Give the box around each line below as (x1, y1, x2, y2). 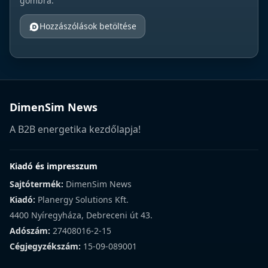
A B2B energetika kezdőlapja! (10, 122, 141, 136)
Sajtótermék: (10, 178, 63, 190)
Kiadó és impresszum (10, 160, 98, 172)
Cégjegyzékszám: (10, 240, 81, 252)
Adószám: (10, 224, 50, 236)
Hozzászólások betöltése (39, 20, 136, 32)
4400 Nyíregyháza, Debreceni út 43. (10, 209, 153, 221)
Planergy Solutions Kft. (35, 193, 129, 205)
